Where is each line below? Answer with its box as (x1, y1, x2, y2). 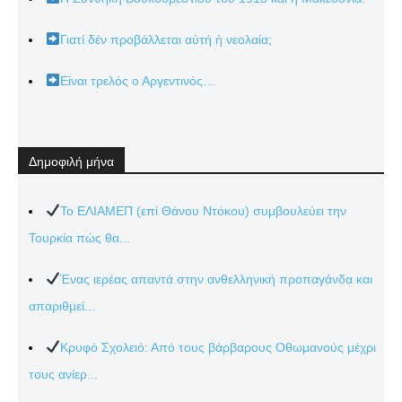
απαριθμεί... (29, 298, 95, 313)
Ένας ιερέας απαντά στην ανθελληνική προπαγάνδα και (59, 271, 372, 286)
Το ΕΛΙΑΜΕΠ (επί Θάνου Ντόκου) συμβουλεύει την (59, 203, 346, 218)
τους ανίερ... (29, 366, 98, 381)
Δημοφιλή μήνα (29, 153, 114, 169)
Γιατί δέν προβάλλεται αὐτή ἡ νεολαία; (59, 31, 272, 47)
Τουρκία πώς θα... (29, 230, 130, 245)
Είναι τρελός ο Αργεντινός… (59, 73, 215, 88)
